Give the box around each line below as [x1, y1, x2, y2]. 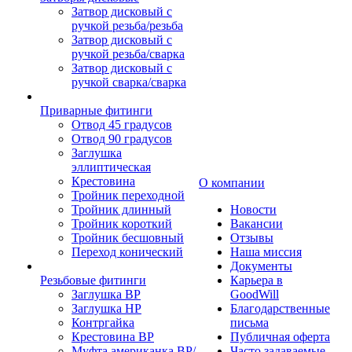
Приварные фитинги [40, 104, 152, 117]
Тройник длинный [71, 203, 171, 216]
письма [230, 316, 269, 329]
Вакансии [230, 217, 283, 230]
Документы [230, 259, 292, 273]
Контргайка [71, 316, 134, 329]
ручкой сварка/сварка [71, 75, 186, 89]
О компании [199, 176, 265, 189]
